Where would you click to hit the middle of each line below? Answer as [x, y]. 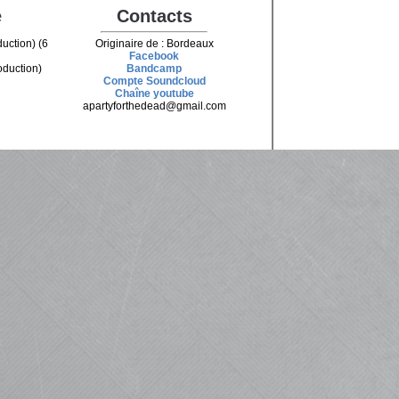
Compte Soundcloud [154, 81]
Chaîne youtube [154, 94]
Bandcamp [155, 69]
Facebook [155, 56]
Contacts [154, 16]
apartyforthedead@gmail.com [154, 106]
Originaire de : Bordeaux [154, 44]
